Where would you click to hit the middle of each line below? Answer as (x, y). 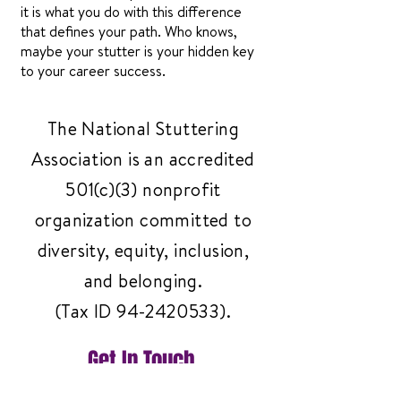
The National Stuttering (143, 128)
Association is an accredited (143, 159)
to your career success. (93, 71)
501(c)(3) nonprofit (143, 189)
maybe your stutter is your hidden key (137, 51)
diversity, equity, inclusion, (143, 250)
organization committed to (143, 220)
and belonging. (143, 281)
